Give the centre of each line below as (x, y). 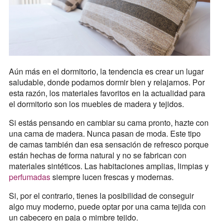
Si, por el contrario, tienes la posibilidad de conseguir (101, 195)
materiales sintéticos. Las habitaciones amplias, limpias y (109, 166)
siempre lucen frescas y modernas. (113, 177)
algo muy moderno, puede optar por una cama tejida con (107, 206)
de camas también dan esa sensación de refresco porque (109, 144)
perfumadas (30, 177)
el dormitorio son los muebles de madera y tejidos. (96, 104)
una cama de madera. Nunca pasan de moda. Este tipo (105, 133)
